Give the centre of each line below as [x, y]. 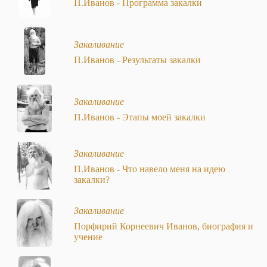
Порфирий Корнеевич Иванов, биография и [164, 226]
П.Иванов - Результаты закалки [137, 60]
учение [88, 237]
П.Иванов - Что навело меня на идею [150, 169]
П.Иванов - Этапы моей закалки [140, 117]
